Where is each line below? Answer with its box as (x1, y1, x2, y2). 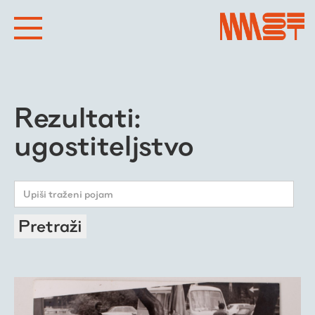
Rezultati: (14, 100, 141, 134)
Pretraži (18, 215, 82, 236)
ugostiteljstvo (14, 128, 194, 162)
